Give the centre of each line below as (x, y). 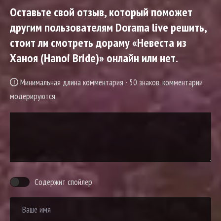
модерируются (33, 96)
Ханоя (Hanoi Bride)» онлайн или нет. (94, 58)
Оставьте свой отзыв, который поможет (101, 12)
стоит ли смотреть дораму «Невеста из (98, 43)
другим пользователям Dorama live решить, (108, 28)
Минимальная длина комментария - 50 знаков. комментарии (110, 83)
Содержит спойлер (63, 182)
